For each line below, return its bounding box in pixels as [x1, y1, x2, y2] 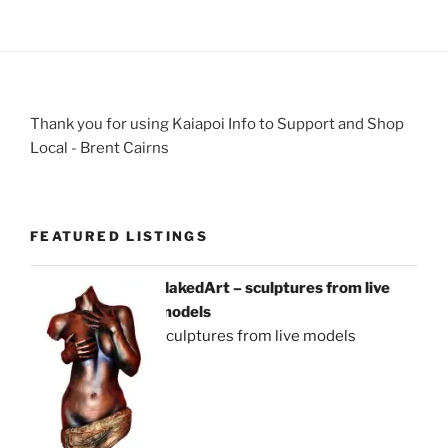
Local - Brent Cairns [30, 138, 169, 157]
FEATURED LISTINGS [30, 228, 209, 245]
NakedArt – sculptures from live [158, 278, 391, 297]
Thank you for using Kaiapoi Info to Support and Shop [30, 114, 404, 133]
